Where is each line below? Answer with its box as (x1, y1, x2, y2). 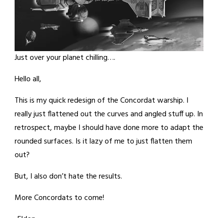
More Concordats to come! (15, 192, 104, 205)
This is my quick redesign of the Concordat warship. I (15, 94, 188, 108)
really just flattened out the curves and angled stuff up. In (15, 108, 203, 121)
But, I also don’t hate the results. (15, 170, 122, 183)
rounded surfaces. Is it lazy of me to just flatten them (15, 135, 192, 148)
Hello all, (15, 73, 41, 86)
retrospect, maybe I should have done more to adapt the (15, 122, 203, 135)
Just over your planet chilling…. (15, 52, 115, 65)
